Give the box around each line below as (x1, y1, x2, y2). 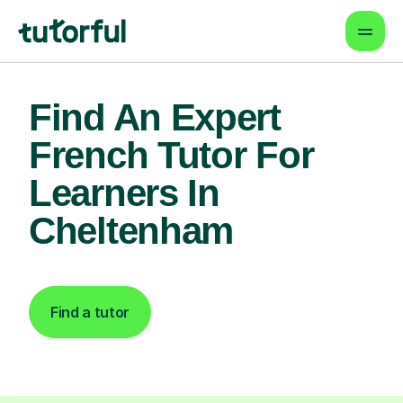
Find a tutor (50, 303, 130, 321)
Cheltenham (29, 210, 233, 252)
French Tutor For (29, 134, 314, 176)
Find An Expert (29, 96, 281, 139)
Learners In (29, 172, 219, 214)
